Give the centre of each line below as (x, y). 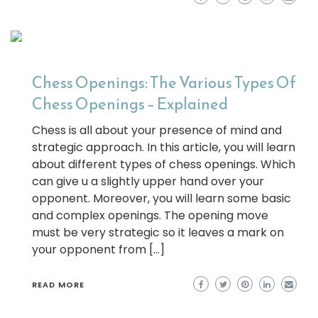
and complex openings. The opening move (150, 215)
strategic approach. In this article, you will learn (164, 147)
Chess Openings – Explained (130, 104)
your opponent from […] (98, 250)
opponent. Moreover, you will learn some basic (161, 198)
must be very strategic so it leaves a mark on (158, 232)
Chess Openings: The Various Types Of (164, 83)
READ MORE (58, 285)
